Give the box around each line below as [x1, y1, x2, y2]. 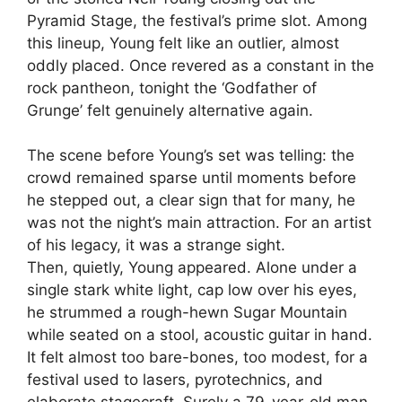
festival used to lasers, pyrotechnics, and [27, 371, 323, 389]
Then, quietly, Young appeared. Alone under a [27, 258, 357, 277]
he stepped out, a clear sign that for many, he [27, 191, 355, 210]
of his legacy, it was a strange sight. [27, 236, 285, 255]
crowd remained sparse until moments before [27, 169, 356, 188]
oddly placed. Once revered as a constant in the [27, 56, 374, 74]
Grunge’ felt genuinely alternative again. [27, 100, 313, 119]
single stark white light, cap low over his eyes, [27, 281, 357, 300]
